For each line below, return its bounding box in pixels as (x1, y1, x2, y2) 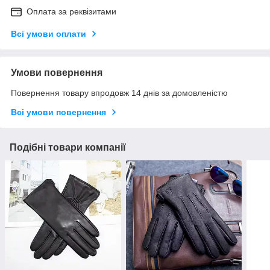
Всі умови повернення (11, 107, 106, 118)
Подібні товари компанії (10, 142, 126, 153)
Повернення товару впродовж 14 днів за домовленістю (11, 88, 228, 98)
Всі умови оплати (11, 29, 86, 39)
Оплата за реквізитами (27, 7, 116, 17)
